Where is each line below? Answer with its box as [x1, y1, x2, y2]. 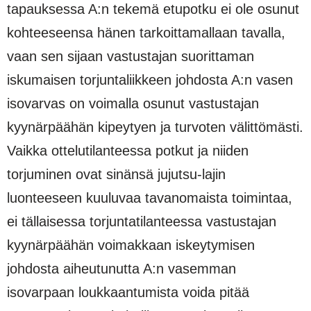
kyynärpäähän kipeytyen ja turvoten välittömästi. [7, 119, 303, 135]
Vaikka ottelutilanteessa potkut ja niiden [7, 142, 249, 158]
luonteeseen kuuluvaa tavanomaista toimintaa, [7, 190, 292, 205]
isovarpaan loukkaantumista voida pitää [7, 284, 249, 300]
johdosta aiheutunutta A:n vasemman [7, 260, 236, 276]
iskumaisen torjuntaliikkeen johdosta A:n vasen [7, 72, 293, 87]
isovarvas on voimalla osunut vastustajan [7, 95, 259, 111]
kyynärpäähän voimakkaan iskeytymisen [7, 237, 255, 253]
